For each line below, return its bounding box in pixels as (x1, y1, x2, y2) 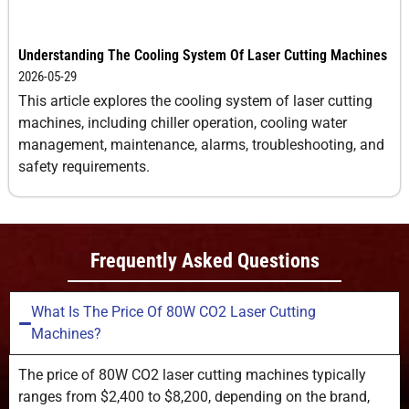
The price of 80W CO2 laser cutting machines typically (18, 366, 366, 384)
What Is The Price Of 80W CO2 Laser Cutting (31, 303, 317, 321)
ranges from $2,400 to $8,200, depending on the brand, (18, 388, 370, 406)
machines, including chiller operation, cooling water (18, 113, 347, 131)
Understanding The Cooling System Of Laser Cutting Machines (18, 46, 387, 64)
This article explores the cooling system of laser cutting (18, 91, 372, 110)
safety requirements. (18, 157, 150, 175)
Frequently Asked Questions (89, 248, 320, 272)
